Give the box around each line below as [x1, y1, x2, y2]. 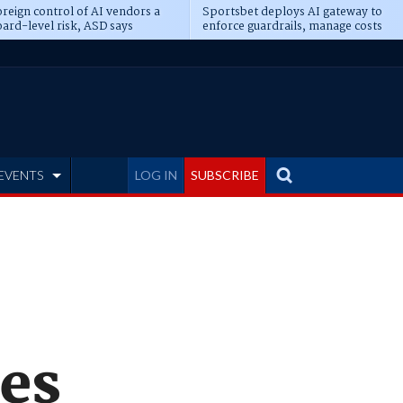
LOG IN [135, 167, 177, 183]
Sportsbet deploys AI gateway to [201, 3, 382, 22]
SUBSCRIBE [191, 167, 259, 183]
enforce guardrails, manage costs [201, 17, 382, 36]
